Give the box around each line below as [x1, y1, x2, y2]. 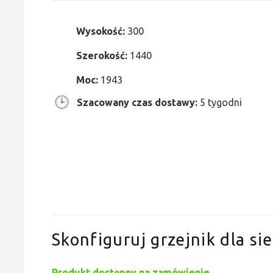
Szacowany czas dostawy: [77, 97, 197, 108]
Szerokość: [76, 50, 130, 61]
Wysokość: [76, 26, 127, 37]
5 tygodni [197, 97, 242, 108]
